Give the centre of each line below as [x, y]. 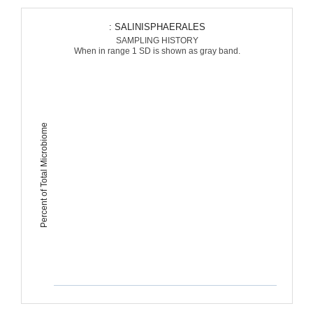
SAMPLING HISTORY [157, 41]
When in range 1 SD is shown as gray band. [157, 51]
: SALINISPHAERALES [160, 27]
